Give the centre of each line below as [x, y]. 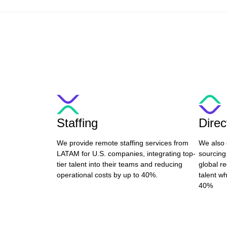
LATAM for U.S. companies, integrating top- [126, 154]
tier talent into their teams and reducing [120, 164]
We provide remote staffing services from [123, 143]
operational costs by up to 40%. [107, 175]
